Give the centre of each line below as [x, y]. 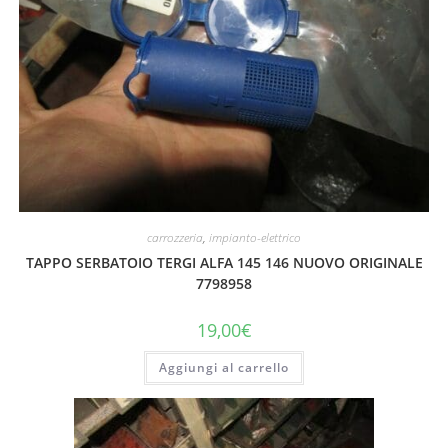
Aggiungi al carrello [224, 367]
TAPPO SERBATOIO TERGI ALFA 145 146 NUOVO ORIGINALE [224, 262]
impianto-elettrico [255, 237]
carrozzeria [175, 237]
